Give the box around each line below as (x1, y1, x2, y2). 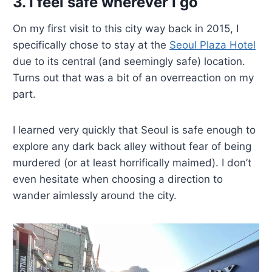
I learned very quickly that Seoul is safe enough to (13, 124, 256, 137)
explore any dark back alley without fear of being (13, 140, 252, 153)
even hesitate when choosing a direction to (13, 173, 223, 186)
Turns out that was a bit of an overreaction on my (13, 72, 254, 84)
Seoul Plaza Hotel (169, 39, 256, 52)
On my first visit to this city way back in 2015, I (13, 22, 239, 35)
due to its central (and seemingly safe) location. (13, 55, 246, 68)
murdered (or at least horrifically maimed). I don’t (13, 157, 252, 169)
